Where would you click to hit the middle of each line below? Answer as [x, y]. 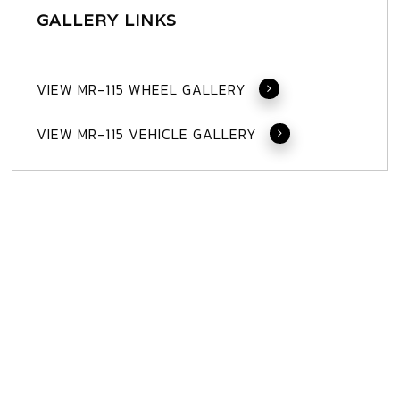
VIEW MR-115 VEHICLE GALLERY [146, 133]
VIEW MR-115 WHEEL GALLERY [141, 89]
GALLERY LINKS [106, 20]
